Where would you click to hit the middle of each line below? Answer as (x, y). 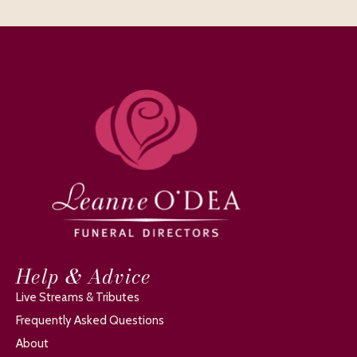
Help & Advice (84, 277)
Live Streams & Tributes (78, 298)
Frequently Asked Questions (90, 321)
